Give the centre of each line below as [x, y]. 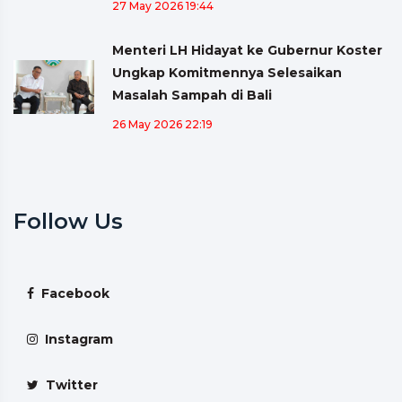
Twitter [68, 385]
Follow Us [68, 221]
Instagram [75, 339]
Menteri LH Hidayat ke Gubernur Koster [247, 50]
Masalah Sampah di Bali [192, 95]
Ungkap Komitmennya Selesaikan [227, 72]
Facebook [72, 293]
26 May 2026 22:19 [162, 124]
